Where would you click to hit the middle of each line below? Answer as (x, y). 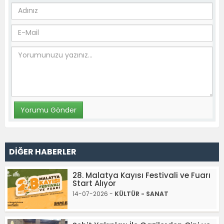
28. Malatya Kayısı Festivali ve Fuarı (141, 175)
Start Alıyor (94, 183)
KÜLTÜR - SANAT (141, 193)
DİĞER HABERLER (43, 151)
